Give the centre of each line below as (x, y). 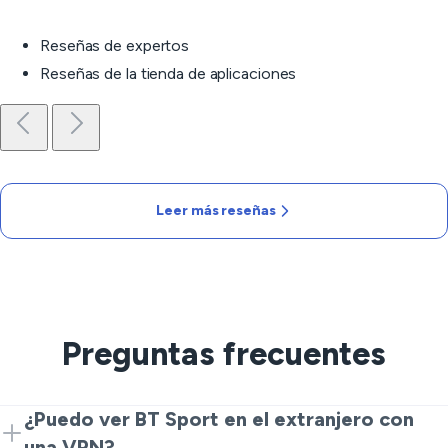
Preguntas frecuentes (224, 354)
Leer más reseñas (216, 210)
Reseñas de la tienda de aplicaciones (168, 73)
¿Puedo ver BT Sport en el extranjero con (219, 419)
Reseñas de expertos (115, 45)
